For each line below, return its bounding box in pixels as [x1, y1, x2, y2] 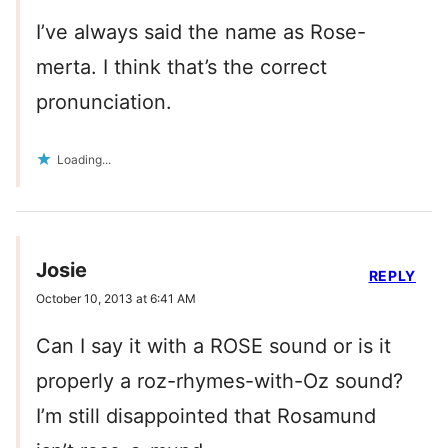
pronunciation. [36, 90, 172, 115]
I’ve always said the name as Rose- [36, 20, 366, 45]
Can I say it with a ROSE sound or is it [36, 334, 391, 359]
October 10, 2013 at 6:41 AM [36, 291, 196, 307]
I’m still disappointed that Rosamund [36, 404, 376, 429]
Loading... [57, 152, 111, 168]
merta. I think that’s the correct [36, 55, 327, 80]
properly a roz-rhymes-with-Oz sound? [36, 369, 403, 394]
